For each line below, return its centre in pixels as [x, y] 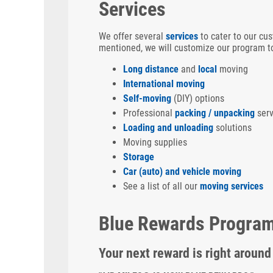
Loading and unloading [168, 128]
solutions [232, 128]
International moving [164, 84]
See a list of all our [161, 186]
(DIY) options [198, 98]
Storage [139, 157]
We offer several [132, 36]
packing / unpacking [215, 113]
